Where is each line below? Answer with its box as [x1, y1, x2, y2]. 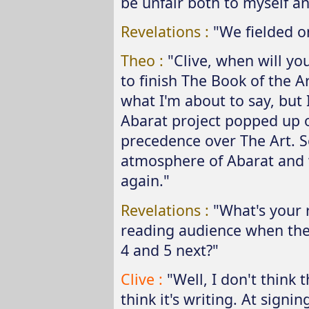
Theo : [120, 50, 168, 71]
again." [120, 170, 170, 191]
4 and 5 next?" [120, 239, 219, 260]
